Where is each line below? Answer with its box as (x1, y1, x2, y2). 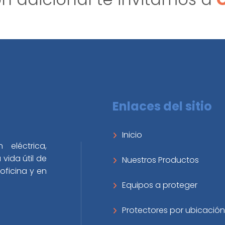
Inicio (122, 129, 142, 141)
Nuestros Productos (122, 154, 199, 166)
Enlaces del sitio (113, 98, 212, 115)
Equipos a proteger (122, 179, 197, 191)
